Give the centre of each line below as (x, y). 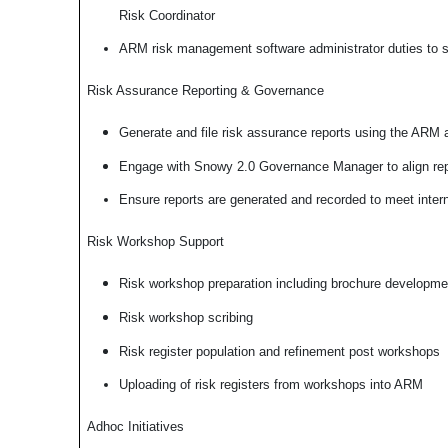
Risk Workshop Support (155, 241)
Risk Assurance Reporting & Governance (205, 90)
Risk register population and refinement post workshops (279, 351)
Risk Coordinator (166, 15)
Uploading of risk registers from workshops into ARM (270, 384)
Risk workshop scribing (185, 317)
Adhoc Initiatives (135, 426)
